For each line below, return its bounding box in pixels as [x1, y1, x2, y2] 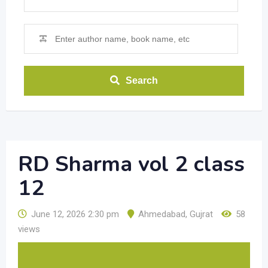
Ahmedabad [138, 209, 185, 220]
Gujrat [190, 209, 213, 220]
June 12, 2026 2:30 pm [31, 209, 119, 220]
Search [126, 75, 158, 86]
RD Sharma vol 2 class [18, 150, 245, 179]
